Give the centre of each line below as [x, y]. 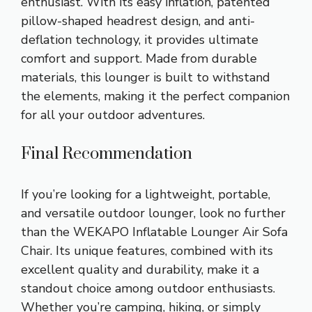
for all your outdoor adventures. [113, 115]
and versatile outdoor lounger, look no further [153, 213]
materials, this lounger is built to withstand [146, 78]
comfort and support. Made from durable [139, 59]
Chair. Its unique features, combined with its [147, 251]
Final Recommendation [107, 154]
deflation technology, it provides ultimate [140, 40]
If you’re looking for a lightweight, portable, [146, 195]
